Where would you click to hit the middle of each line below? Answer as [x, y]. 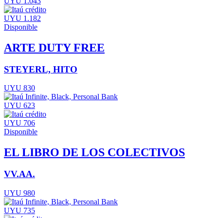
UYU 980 [19, 193]
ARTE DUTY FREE [54, 47]
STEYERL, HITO [41, 69]
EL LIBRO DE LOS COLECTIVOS [94, 153]
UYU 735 [19, 210]
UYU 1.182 [22, 18]
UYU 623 [19, 106]
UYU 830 [19, 88]
